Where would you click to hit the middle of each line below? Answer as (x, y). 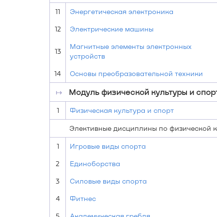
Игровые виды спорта (108, 146)
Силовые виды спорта (108, 181)
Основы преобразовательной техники (136, 73)
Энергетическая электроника (122, 11)
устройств (87, 56)
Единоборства (95, 163)
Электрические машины (112, 29)
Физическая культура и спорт (122, 110)
